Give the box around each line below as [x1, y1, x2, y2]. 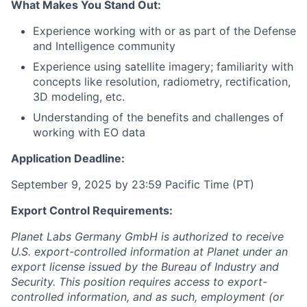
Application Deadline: [11, 151, 125, 165]
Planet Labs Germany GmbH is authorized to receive [11, 230, 284, 243]
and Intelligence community [33, 39, 175, 53]
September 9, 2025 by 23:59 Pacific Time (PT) [11, 177, 254, 191]
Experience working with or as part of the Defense [33, 24, 296, 38]
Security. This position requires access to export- [11, 275, 267, 288]
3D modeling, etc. [33, 90, 125, 103]
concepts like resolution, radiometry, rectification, [33, 75, 291, 88]
